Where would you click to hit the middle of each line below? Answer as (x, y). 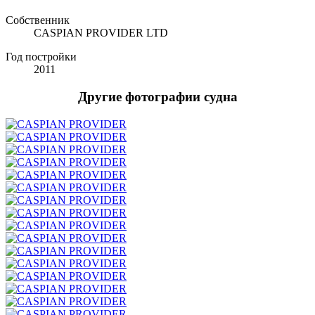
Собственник (38, 20)
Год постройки (41, 57)
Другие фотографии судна (157, 97)
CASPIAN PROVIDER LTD (101, 33)
